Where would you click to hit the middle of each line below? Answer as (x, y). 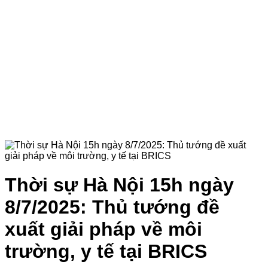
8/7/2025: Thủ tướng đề (112, 207)
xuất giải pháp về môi (103, 229)
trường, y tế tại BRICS (106, 252)
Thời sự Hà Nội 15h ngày (119, 185)
